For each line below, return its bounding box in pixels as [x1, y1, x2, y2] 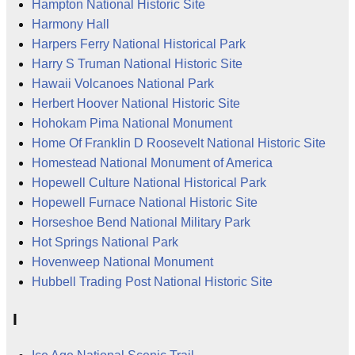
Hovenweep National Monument [32, 255, 213, 269]
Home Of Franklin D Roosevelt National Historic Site [32, 136, 326, 151]
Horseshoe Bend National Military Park [32, 216, 250, 230]
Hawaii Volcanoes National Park [32, 77, 214, 91]
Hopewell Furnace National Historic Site [32, 196, 258, 210]
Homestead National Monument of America [32, 156, 273, 170]
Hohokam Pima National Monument [32, 116, 232, 131]
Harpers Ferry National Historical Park [32, 37, 246, 52]
